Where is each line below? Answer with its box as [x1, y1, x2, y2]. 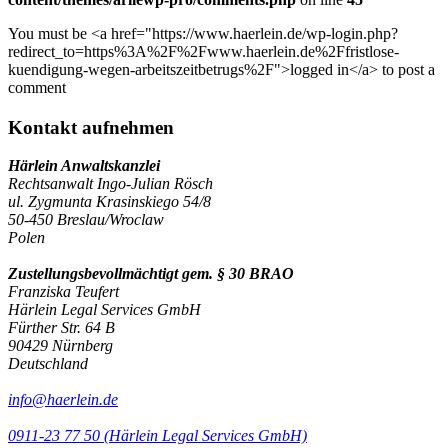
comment [8, 78, 66, 96]
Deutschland [8, 355, 88, 373]
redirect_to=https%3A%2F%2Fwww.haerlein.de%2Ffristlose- [8, 42, 399, 60]
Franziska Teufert [8, 283, 119, 301]
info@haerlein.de [8, 391, 118, 409]
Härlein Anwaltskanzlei [8, 157, 160, 175]
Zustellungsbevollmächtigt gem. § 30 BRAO [8, 265, 294, 283]
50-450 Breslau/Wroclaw [8, 211, 164, 229]
